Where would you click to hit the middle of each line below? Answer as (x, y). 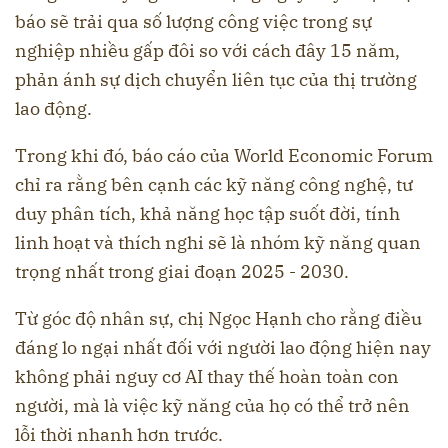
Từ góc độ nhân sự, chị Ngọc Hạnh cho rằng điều (218, 319)
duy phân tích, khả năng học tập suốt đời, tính (207, 214)
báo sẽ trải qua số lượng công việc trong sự (193, 22)
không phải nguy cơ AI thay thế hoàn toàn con (207, 377)
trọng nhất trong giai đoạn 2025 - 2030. (182, 272)
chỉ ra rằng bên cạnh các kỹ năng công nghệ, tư (214, 185)
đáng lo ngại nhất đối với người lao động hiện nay (223, 348)
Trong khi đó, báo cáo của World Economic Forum (224, 156)
